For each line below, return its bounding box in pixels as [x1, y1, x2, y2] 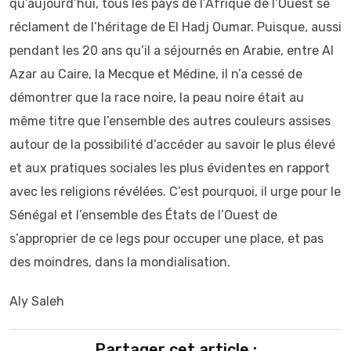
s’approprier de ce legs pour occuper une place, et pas [9, 231, 324, 246]
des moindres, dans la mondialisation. [9, 255, 230, 270]
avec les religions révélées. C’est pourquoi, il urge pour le [9, 184, 341, 199]
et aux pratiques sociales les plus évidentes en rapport [9, 161, 330, 175]
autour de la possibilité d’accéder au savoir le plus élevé [9, 137, 335, 152]
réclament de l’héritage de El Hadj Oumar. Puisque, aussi [9, 20, 342, 34]
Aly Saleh [9, 294, 64, 309]
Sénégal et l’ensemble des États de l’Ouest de [9, 208, 277, 223]
